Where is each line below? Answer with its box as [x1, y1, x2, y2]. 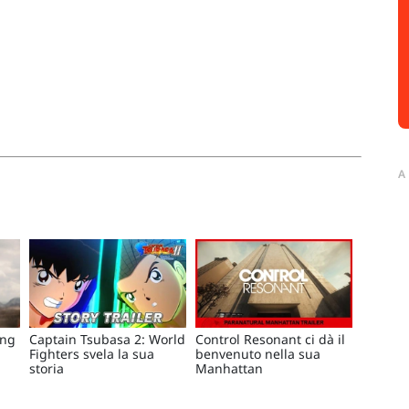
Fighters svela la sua [29, 345, 154, 363]
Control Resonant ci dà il [195, 330, 345, 349]
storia [29, 360, 64, 378]
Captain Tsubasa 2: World [29, 330, 185, 349]
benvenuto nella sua [195, 345, 320, 363]
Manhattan [195, 360, 263, 378]
